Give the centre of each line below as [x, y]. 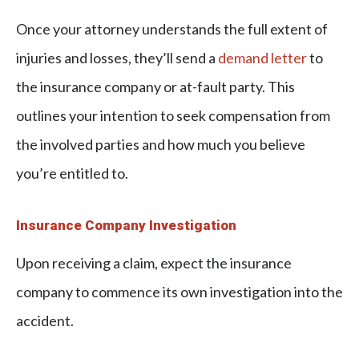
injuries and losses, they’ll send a [117, 57]
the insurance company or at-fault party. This [155, 86]
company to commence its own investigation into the [179, 291]
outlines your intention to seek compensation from [173, 115]
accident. [46, 320]
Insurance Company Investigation [126, 225]
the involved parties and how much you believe [161, 144]
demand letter [262, 57]
